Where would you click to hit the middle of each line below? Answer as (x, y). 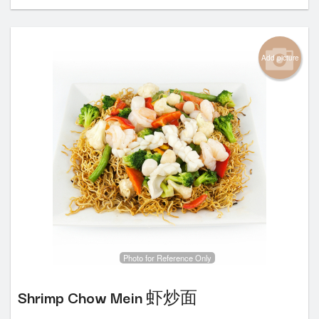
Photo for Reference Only (167, 257)
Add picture (280, 57)
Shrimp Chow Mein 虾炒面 (108, 297)
